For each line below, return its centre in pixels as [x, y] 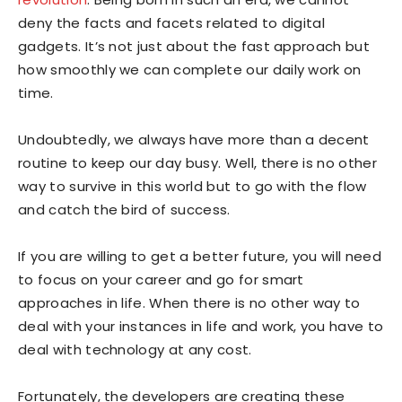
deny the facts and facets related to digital [172, 23]
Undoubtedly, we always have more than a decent [194, 140]
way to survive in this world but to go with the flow [192, 186]
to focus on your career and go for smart [161, 280]
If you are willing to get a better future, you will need [200, 256]
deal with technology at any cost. [135, 350]
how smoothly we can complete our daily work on [190, 70]
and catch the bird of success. [124, 210]
